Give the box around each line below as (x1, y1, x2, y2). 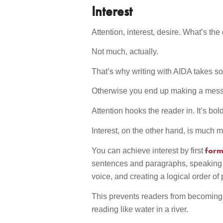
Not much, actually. (92, 47, 159, 56)
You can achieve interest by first (92, 146, 204, 155)
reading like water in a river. (92, 205, 189, 214)
